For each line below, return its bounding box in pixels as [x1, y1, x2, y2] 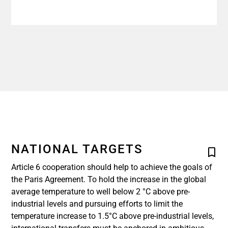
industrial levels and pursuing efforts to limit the [11, 199, 183, 209]
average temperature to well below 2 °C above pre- [11, 187, 190, 196]
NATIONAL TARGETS [11, 142, 143, 156]
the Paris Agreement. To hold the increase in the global [11, 175, 206, 184]
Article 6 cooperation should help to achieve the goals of [11, 162, 212, 172]
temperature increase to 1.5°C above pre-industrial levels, [11, 211, 214, 221]
